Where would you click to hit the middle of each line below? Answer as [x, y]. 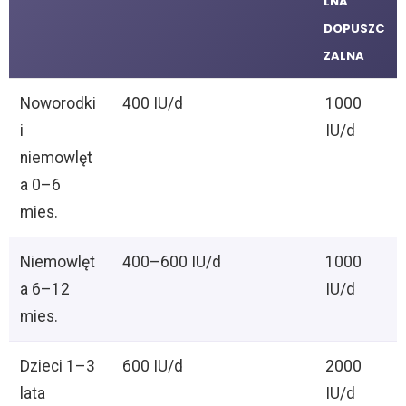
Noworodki [58, 104]
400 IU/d [153, 104]
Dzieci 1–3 [58, 367]
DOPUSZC [353, 29]
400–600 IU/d [172, 262]
